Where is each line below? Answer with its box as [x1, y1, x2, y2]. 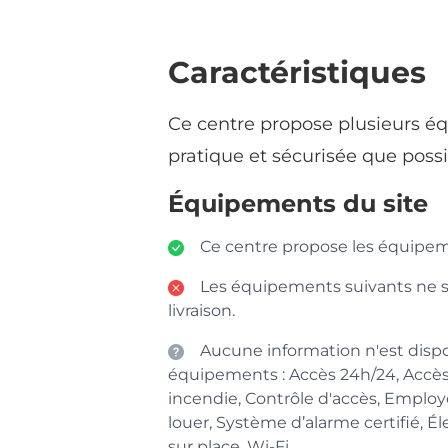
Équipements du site [168, 189, 428, 218]
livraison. [168, 301, 235, 320]
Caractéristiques [168, 54, 426, 91]
